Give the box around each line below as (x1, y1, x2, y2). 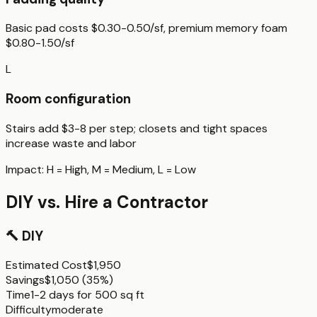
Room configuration (6, 90, 131, 108)
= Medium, (101, 161, 158, 177)
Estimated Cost (6, 258, 87, 273)
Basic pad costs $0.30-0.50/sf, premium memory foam (6, 21, 287, 36)
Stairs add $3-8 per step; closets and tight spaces (6, 120, 267, 136)
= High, (54, 161, 92, 177)
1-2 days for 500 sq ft (30, 287, 144, 303)
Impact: (6, 161, 47, 177)
